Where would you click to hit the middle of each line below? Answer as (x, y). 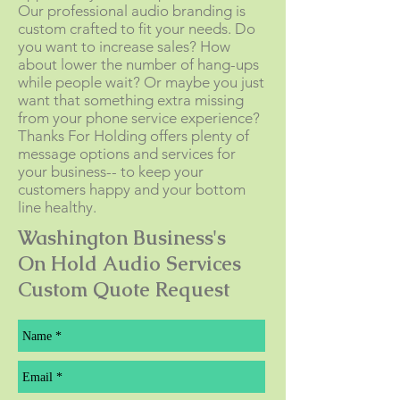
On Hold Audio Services (132, 264)
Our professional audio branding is (132, 11)
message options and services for (127, 154)
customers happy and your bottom (132, 189)
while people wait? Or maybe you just (141, 82)
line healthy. (57, 207)
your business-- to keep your (111, 171)
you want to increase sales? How (124, 46)
